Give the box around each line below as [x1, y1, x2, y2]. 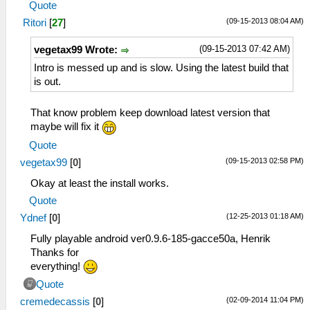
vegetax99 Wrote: [34, 44, 120, 55]
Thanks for [30, 246, 79, 258]
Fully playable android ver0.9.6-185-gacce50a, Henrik [30, 232, 271, 244]
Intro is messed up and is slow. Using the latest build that [34, 62, 289, 73]
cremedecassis [20, 296, 90, 308]
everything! [30, 260, 83, 272]
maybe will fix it [30, 120, 102, 132]
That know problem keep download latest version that [30, 107, 270, 118]
